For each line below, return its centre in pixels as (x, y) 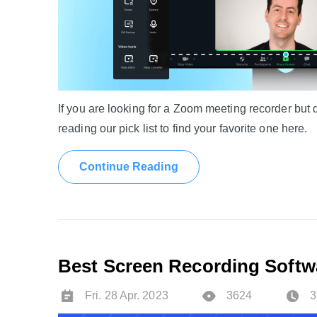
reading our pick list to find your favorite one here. (183, 128)
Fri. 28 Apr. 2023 (127, 295)
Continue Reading (129, 167)
